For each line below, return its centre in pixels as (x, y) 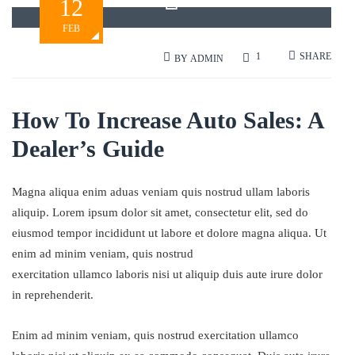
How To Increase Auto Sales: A (168, 120)
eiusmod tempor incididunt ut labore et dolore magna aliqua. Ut (169, 233)
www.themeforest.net (172, 38)
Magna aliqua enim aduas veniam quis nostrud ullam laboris (161, 192)
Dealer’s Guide (88, 149)
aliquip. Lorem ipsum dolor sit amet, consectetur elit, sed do (160, 212)
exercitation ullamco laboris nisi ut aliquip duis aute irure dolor (167, 274)
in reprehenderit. (53, 295)
